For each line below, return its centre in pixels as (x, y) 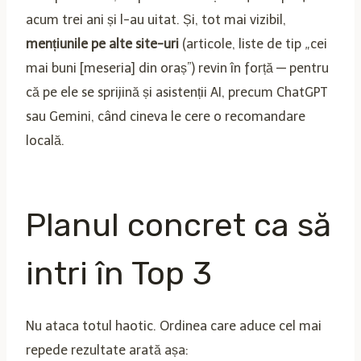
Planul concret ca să (178, 225)
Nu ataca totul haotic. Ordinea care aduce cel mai (174, 326)
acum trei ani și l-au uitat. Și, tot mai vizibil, (156, 19)
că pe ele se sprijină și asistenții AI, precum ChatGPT (176, 92)
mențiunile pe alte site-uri (102, 44)
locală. (45, 140)
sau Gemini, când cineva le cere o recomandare (166, 116)
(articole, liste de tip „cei (253, 44)
